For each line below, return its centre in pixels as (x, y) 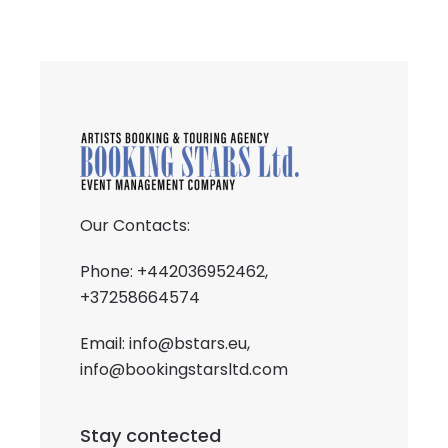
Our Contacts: (135, 226)
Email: (104, 344)
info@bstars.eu (188, 344)
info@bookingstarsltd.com (184, 370)
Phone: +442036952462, (174, 272)
